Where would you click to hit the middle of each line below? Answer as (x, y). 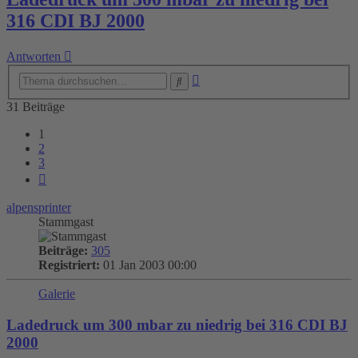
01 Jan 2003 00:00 (148, 265)
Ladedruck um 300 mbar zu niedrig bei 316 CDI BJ (177, 324)
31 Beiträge (36, 107)
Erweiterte (225, 77)
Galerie (57, 294)
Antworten (34, 57)
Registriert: (69, 265)
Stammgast (66, 222)
